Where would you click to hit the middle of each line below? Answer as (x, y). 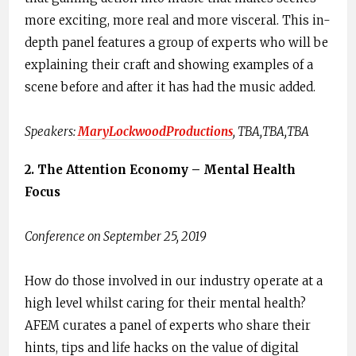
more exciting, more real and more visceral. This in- (178, 21)
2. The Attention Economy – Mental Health (160, 170)
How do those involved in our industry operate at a (174, 281)
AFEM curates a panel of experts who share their (168, 326)
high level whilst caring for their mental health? (165, 304)
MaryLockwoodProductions (155, 132)
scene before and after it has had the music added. (170, 87)
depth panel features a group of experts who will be (176, 43)
